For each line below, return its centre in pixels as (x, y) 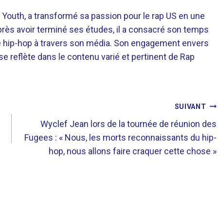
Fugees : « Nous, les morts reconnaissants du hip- (121, 137)
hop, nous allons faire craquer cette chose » (133, 151)
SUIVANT (190, 107)
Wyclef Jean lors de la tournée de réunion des (129, 124)
